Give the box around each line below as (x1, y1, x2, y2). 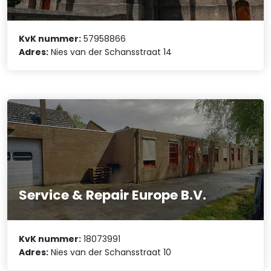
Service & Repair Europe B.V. (19, 186, 207, 205)
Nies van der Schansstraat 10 (48, 246, 172, 258)
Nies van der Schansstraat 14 (48, 46, 172, 59)
